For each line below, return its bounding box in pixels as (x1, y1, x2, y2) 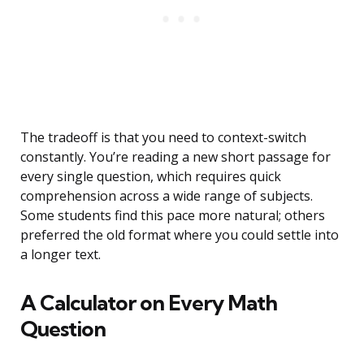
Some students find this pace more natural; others (20, 206, 325, 225)
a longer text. (20, 245, 101, 264)
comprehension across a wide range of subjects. (20, 187, 313, 206)
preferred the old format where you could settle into (20, 226, 339, 245)
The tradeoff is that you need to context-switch (20, 128, 306, 147)
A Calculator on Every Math (20, 289, 277, 317)
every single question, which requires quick (20, 167, 281, 186)
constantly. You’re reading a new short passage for (20, 148, 331, 167)
